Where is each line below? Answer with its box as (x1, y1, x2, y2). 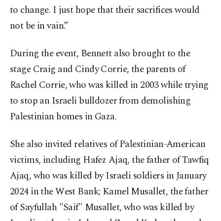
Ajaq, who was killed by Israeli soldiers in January (10, 169, 207, 184)
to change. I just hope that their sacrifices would (10, 3, 200, 18)
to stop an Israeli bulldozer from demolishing (10, 94, 191, 109)
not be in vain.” (10, 19, 69, 34)
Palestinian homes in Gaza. (10, 110, 117, 124)
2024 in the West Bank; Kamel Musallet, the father (10, 184, 209, 199)
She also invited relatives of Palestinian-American (10, 137, 206, 152)
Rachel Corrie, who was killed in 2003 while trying (10, 78, 209, 93)
